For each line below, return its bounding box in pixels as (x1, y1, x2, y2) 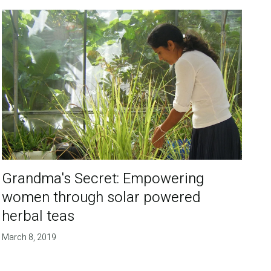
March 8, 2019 (2, 230, 57, 244)
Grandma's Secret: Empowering (2, 168, 204, 189)
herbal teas (2, 205, 75, 227)
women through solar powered (2, 186, 201, 208)
